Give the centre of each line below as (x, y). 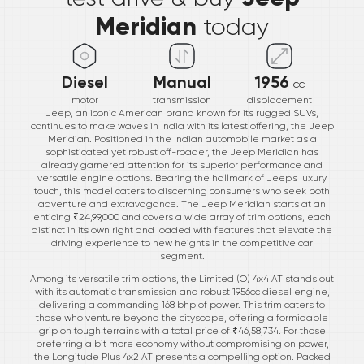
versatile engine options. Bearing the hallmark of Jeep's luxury (182, 178)
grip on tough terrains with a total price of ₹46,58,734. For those (182, 330)
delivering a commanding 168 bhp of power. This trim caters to (182, 304)
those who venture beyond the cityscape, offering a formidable (182, 317)
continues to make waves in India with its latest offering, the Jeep (182, 126)
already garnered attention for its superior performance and (182, 165)
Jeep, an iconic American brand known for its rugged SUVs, (182, 113)
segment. (182, 256)
